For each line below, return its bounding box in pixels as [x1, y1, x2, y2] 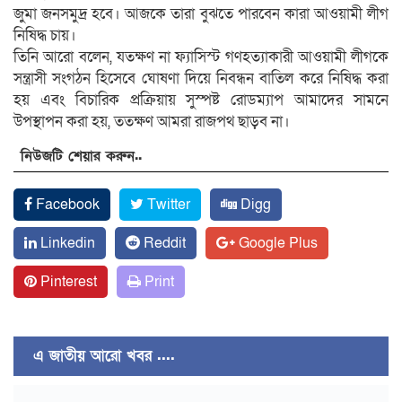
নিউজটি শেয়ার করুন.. [21, 145, 142, 166]
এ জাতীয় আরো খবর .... [22, 345, 175, 366]
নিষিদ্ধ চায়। [13, 24, 76, 46]
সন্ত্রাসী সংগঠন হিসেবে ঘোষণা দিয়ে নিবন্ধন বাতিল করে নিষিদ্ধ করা [13, 67, 389, 89]
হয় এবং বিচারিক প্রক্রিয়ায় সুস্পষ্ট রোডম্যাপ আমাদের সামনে [13, 89, 389, 110]
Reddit [140, 232, 186, 253]
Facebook [32, 194, 100, 214]
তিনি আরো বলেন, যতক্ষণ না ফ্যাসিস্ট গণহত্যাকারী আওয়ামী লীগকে [13, 46, 389, 67]
